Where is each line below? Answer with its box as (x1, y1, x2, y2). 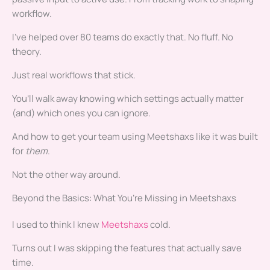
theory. (12, 45, 42, 58)
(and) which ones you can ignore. (12, 107, 151, 120)
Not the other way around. (12, 168, 121, 181)
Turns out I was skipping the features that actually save (12, 242, 242, 255)
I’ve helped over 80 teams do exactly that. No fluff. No (12, 31, 233, 44)
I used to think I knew (12, 218, 101, 231)
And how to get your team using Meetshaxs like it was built (12, 130, 258, 143)
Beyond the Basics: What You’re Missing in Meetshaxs (12, 192, 236, 205)
